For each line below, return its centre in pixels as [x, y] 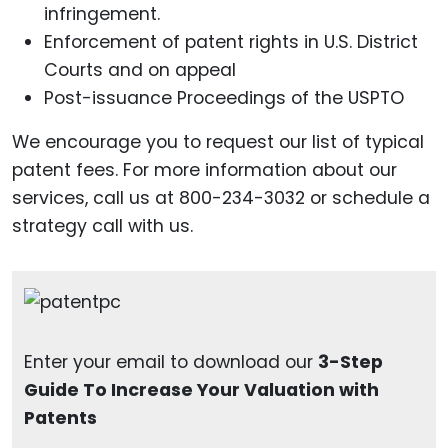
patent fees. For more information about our [204, 170]
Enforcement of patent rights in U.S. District [231, 42]
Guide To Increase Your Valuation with [201, 390]
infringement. [102, 14]
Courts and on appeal [140, 70]
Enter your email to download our [171, 362]
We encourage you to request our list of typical [218, 142]
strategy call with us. [102, 226]
